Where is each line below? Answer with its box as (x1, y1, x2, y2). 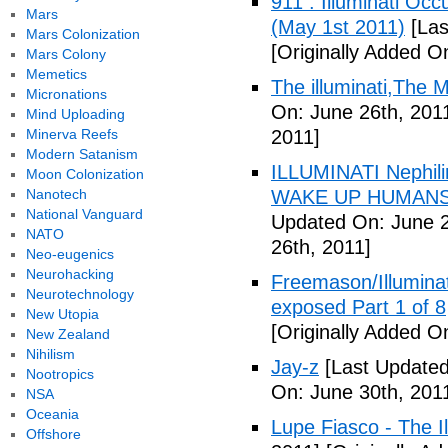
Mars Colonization (25, 26, 140, 42)
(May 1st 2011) (271, 16, 405, 38)
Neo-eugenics (25, 246, 114, 262)
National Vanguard (25, 206, 143, 222)
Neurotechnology (25, 286, 134, 302)
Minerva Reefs (25, 126, 118, 142)
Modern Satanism (25, 146, 138, 162)
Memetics (25, 66, 87, 82)
